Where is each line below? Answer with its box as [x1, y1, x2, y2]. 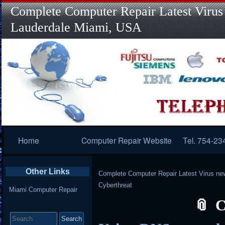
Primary [4, 127, 43, 139]
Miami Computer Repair [9, 185, 77, 193]
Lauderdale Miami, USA [11, 20, 142, 35]
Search [10, 205, 31, 213]
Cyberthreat [98, 181, 133, 189]
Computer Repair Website [81, 135, 172, 146]
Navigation [4, 140, 55, 152]
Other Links [25, 167, 70, 176]
